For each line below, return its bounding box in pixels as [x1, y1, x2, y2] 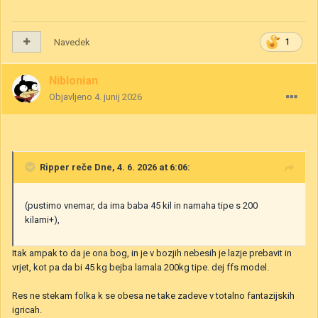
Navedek [54, 36, 90, 48]
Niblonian [49, 73, 98, 87]
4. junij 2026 [94, 91, 142, 102]
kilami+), [25, 214, 62, 225]
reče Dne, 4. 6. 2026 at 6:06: [70, 161, 190, 172]
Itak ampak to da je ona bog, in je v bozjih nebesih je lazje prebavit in [12, 247, 292, 258]
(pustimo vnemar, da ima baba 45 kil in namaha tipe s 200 [25, 199, 258, 211]
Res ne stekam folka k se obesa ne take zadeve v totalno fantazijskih [12, 290, 295, 301]
